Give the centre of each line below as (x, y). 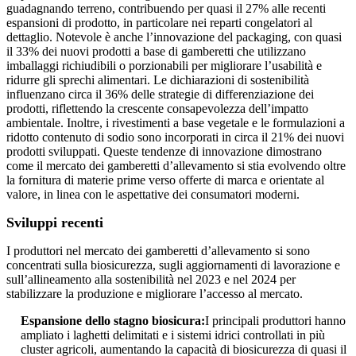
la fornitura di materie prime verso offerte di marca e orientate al (165, 180)
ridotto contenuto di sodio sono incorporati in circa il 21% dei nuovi (175, 137)
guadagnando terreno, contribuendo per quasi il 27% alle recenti (166, 9)
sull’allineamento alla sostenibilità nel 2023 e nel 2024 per (151, 280)
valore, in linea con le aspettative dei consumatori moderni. (153, 195)
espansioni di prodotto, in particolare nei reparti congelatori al (159, 23)
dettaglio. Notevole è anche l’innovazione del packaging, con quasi (174, 37)
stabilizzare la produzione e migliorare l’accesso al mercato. (155, 294)
